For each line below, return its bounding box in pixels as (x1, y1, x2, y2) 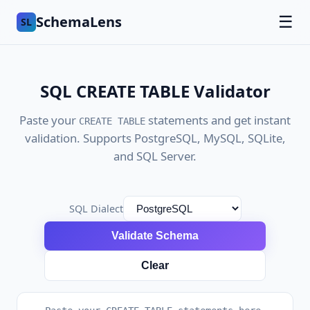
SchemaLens (36, 12, 122, 31)
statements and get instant (145, 112, 291, 128)
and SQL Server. (113, 148, 197, 164)
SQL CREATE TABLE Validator (39, 80, 271, 102)
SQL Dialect (69, 202, 123, 215)
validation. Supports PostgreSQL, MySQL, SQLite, (24, 130, 286, 146)
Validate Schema (111, 230, 199, 241)
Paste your (19, 112, 79, 128)
